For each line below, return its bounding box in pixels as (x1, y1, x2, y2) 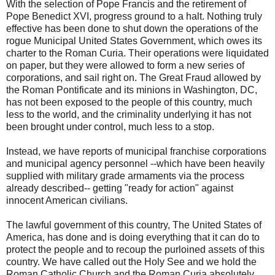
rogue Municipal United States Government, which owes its (6, 36, 262, 46)
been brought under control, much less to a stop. (6, 122, 214, 132)
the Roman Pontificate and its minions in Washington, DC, (6, 85, 257, 95)
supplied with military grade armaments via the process (6, 171, 244, 181)
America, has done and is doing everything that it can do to (6, 232, 260, 242)
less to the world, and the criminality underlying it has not (6, 109, 251, 120)
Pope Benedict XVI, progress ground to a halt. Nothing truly (6, 11, 262, 21)
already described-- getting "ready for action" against (6, 183, 233, 193)
